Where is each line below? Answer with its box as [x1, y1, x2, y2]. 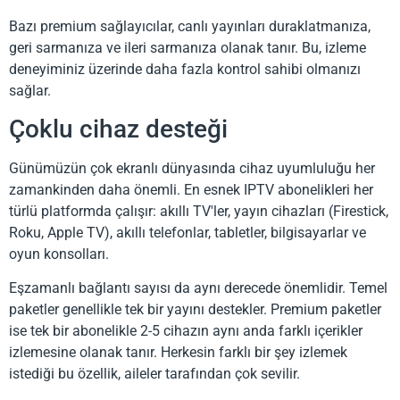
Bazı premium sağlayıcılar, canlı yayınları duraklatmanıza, [9, 17, 371, 35]
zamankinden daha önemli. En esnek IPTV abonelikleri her [9, 180, 373, 198]
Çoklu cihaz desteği [9, 113, 228, 144]
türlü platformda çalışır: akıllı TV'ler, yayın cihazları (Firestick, [9, 202, 388, 220]
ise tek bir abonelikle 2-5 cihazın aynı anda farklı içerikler [9, 322, 362, 340]
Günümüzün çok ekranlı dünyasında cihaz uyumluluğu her [9, 159, 375, 177]
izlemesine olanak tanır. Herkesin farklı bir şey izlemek [9, 344, 347, 362]
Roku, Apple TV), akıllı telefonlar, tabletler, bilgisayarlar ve [9, 223, 366, 241]
